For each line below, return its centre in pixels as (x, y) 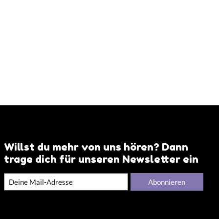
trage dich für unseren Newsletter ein (101, 159)
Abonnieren (167, 182)
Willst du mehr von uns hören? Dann (96, 146)
